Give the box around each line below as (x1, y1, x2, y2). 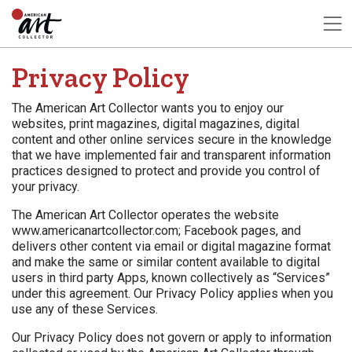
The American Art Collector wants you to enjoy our (12, 101, 284, 116)
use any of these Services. (12, 302, 158, 317)
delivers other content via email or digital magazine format (12, 239, 331, 255)
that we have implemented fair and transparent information (12, 148, 331, 163)
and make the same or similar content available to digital (12, 255, 320, 270)
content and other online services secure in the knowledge (12, 132, 332, 148)
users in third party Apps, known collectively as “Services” (12, 270, 330, 286)
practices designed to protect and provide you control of (12, 163, 321, 179)
